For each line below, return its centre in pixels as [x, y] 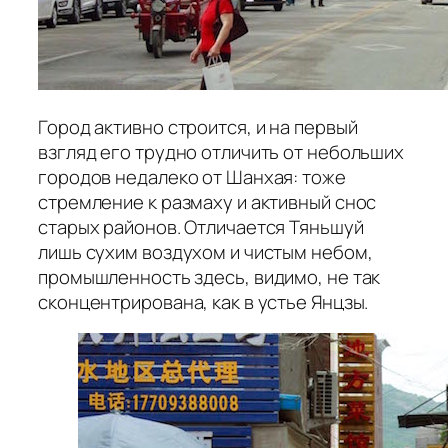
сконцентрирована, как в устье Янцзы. [203, 301]
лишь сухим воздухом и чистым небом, [205, 251]
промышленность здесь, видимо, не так [209, 276]
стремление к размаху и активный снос [207, 201]
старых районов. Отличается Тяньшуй [201, 226]
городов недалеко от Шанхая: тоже [192, 176]
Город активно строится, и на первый [198, 126]
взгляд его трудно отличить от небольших [221, 151]
